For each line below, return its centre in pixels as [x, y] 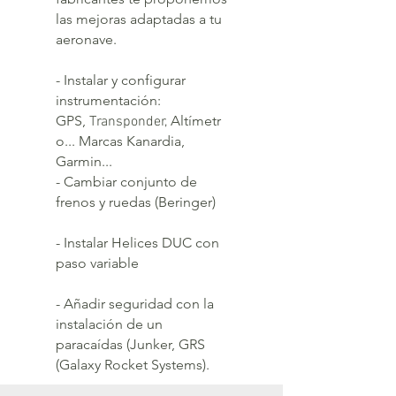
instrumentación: [108, 101]
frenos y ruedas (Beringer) [136, 202]
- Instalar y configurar [121, 80]
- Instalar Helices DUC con [137, 243]
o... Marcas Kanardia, [120, 141]
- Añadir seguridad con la [135, 304]
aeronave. [90, 40]
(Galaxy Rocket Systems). [141, 365]
